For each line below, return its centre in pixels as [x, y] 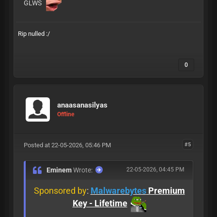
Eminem [60, 170]
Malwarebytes [118, 190]
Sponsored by [60, 190]
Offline [66, 115]
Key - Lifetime [100, 203]
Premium [165, 190]
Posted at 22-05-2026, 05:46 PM [67, 145]
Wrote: [83, 170]
